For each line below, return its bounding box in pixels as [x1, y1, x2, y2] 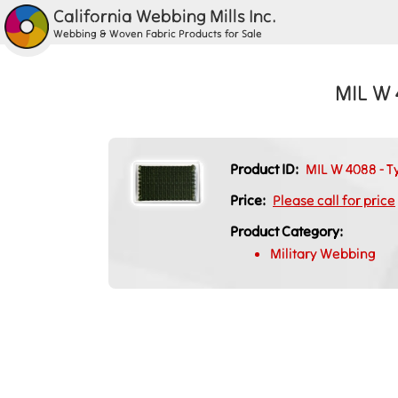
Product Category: [230, 221, 343, 240]
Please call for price [273, 190, 395, 209]
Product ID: [230, 159, 301, 178]
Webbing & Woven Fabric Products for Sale [53, 27, 262, 40]
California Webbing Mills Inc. [53, 4, 276, 27]
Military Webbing [270, 243, 376, 262]
